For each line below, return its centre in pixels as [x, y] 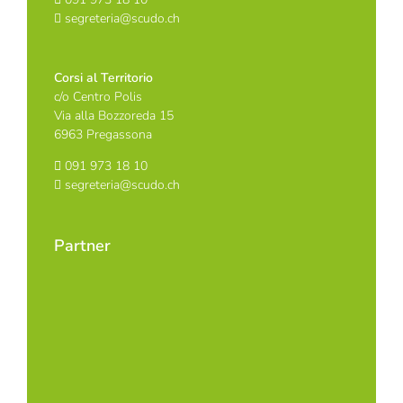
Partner [82, 246]
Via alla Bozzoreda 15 [114, 116]
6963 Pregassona [103, 135]
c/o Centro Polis [98, 97]
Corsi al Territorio [103, 78]
